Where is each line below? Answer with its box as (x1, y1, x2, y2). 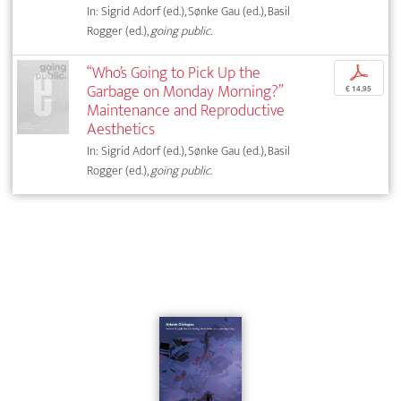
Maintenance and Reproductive (87, 97, 286, 125)
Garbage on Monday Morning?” (87, 78, 284, 107)
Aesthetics (87, 115, 156, 144)
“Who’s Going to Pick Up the (87, 59, 261, 88)
